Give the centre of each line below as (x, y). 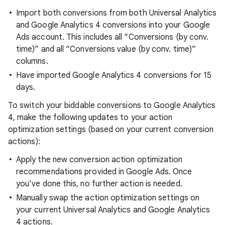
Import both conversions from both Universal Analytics (117, 13)
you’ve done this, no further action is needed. (99, 184)
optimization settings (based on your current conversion (111, 130)
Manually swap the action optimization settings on (108, 198)
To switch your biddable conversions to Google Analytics (112, 105)
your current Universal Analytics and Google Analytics (113, 210)
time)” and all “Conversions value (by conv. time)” (106, 49)
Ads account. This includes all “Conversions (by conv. (113, 37)
